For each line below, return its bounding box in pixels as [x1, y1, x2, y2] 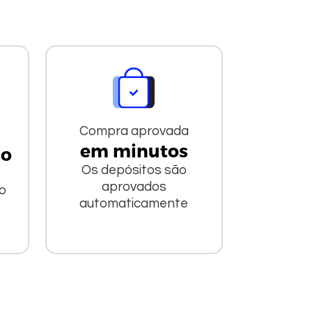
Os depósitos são [81, 162, 187, 177]
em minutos [79, 139, 188, 161]
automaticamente [79, 196, 189, 210]
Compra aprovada [79, 123, 189, 138]
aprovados [101, 179, 166, 194]
